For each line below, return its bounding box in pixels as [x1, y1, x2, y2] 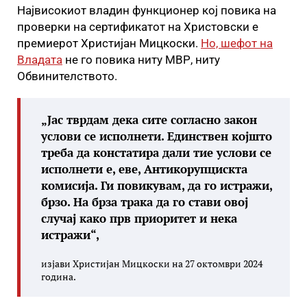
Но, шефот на [201, 36, 273, 51]
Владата [17, 53, 62, 67]
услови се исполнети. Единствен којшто [41, 128, 272, 145]
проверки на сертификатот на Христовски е [17, 20, 258, 34]
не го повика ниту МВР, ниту [62, 53, 220, 67]
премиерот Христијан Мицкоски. [17, 36, 201, 51]
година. [41, 270, 76, 284]
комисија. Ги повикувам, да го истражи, [41, 177, 272, 194]
